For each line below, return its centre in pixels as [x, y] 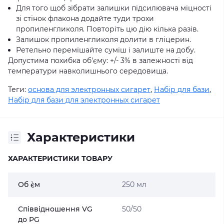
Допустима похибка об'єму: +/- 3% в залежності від [100, 60]
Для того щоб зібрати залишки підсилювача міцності [114, 8]
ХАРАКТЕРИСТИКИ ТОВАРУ [60, 158]
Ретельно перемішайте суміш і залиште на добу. [106, 50]
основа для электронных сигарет [89, 89]
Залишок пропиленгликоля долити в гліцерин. [103, 39]
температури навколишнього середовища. [88, 71]
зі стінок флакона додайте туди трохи [85, 18]
